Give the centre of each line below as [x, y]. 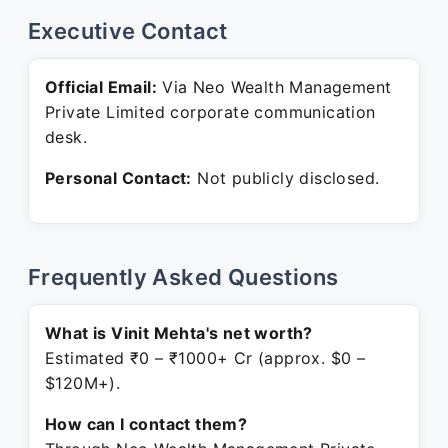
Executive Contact [128, 31]
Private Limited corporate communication [210, 112]
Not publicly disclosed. [285, 178]
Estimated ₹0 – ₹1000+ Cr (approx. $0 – [205, 358]
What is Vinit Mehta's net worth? [179, 333]
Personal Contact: [118, 178]
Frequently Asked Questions [183, 277]
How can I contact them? [146, 424]
